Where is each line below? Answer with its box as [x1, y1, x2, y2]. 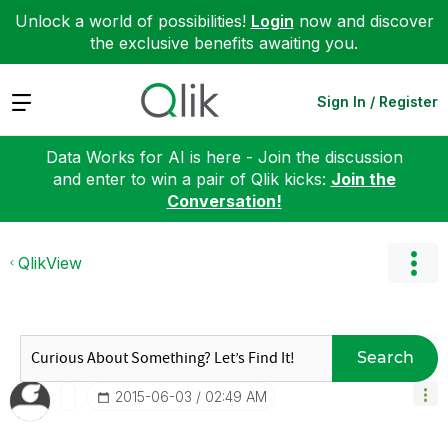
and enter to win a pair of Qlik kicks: [52, 168, 331, 189]
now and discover [293, 11, 434, 31]
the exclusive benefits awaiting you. [90, 33, 358, 53]
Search [356, 348, 414, 367]
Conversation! [166, 190, 282, 211]
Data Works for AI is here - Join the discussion [45, 146, 403, 167]
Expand [10, 90, 67, 111]
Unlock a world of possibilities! [14, 11, 251, 31]
